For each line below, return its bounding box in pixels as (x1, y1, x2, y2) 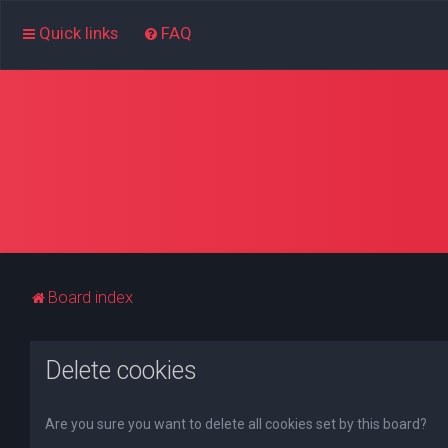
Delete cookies (45, 356, 197, 385)
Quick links (39, 23, 118, 43)
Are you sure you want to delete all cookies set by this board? (45, 416, 427, 432)
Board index (48, 287, 133, 307)
